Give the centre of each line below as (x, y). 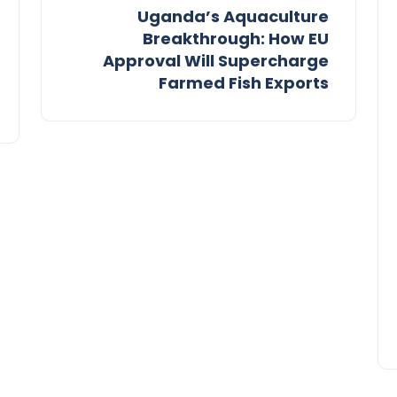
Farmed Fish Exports (244, 83)
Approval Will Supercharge (216, 61)
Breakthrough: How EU (236, 39)
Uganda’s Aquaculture (233, 17)
